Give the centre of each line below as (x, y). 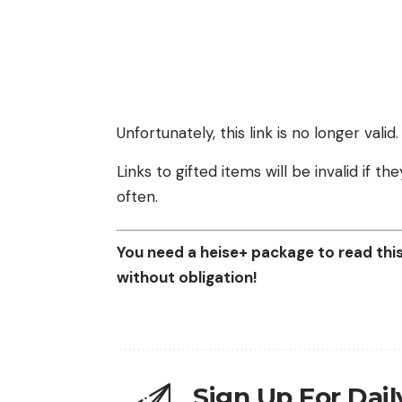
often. (137, 196)
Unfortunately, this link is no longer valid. (258, 132)
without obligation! (187, 277)
